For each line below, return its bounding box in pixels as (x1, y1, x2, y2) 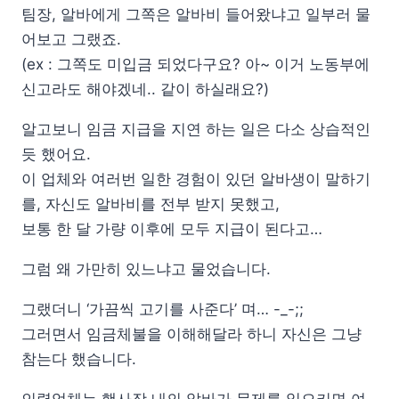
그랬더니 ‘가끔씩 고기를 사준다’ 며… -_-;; (21, 300, 304, 319)
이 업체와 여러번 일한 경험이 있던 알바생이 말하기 (21, 170, 370, 189)
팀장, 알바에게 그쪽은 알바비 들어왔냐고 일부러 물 (21, 5, 370, 24)
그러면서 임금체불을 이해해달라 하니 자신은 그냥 (21, 325, 362, 344)
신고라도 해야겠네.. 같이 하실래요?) (21, 80, 269, 99)
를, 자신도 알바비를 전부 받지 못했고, (21, 195, 280, 214)
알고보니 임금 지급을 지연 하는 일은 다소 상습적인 (21, 120, 370, 139)
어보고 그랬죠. (21, 30, 121, 49)
